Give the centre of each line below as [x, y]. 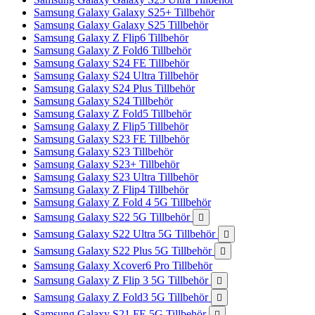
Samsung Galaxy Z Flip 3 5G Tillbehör [122, 280]
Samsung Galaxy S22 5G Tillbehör [113, 217]
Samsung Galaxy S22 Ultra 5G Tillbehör [126, 234]
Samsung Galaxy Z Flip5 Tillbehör [111, 126]
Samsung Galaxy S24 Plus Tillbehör [114, 88]
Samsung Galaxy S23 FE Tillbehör [111, 139]
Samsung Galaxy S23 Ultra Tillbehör [116, 177]
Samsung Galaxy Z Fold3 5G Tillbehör [122, 297]
